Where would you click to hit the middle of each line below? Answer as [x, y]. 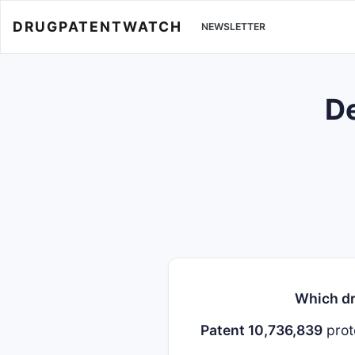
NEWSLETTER [233, 27]
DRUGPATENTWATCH [97, 26]
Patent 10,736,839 [261, 330]
